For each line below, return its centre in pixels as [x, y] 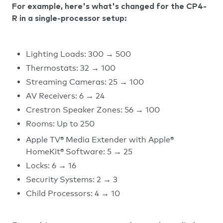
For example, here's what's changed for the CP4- [109, 7]
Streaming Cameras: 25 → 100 [86, 82]
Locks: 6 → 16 [52, 166]
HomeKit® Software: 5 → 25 [80, 152]
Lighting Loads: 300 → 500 [79, 54]
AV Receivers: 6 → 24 [66, 96]
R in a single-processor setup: [69, 19]
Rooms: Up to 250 [61, 124]
